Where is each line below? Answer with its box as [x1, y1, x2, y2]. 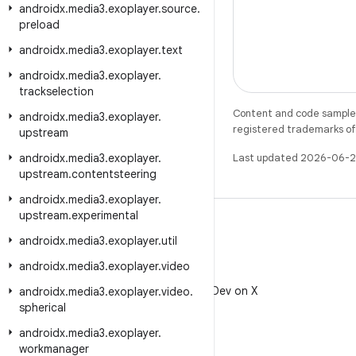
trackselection [19, 84, 94, 99]
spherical [19, 300, 66, 315]
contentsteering [72, 167, 157, 181]
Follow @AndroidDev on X [124, 284, 257, 298]
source [161, 2, 197, 16]
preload [19, 17, 60, 32]
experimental [72, 208, 138, 222]
